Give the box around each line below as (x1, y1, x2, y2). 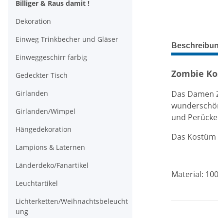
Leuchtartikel (16, 179, 58, 188)
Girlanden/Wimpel (16, 107, 75, 116)
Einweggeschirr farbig (16, 53, 87, 62)
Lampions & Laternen (16, 143, 85, 152)
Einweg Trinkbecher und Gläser (16, 35, 118, 44)
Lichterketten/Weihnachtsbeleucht (16, 197, 128, 206)
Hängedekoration (16, 125, 72, 134)
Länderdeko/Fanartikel (16, 161, 89, 170)
